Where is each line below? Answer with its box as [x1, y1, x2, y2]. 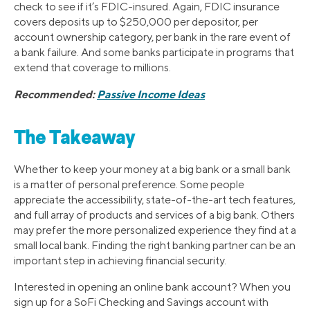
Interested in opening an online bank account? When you [14, 280, 291, 293]
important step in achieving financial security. [14, 253, 226, 267]
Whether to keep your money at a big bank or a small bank [14, 162, 291, 176]
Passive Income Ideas [97, 87, 205, 102]
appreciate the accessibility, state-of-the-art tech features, [14, 192, 295, 206]
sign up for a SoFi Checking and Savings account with [14, 295, 268, 309]
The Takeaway [14, 129, 136, 149]
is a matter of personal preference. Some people [14, 177, 244, 191]
